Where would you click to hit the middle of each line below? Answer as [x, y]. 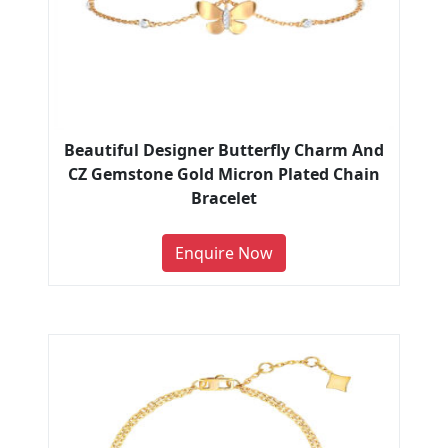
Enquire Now [224, 252]
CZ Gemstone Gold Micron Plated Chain [224, 173]
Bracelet [224, 197]
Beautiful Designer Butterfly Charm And [224, 149]
